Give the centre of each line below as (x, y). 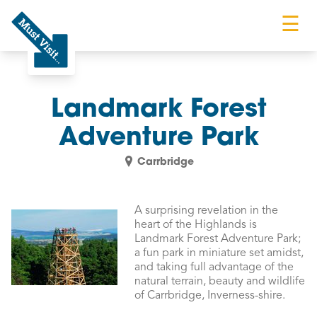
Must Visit (35, 76)
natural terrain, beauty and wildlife (220, 282)
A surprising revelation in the (206, 211)
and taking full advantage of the (214, 267)
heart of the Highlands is (196, 225)
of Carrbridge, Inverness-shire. (210, 296)
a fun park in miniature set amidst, (219, 253)
